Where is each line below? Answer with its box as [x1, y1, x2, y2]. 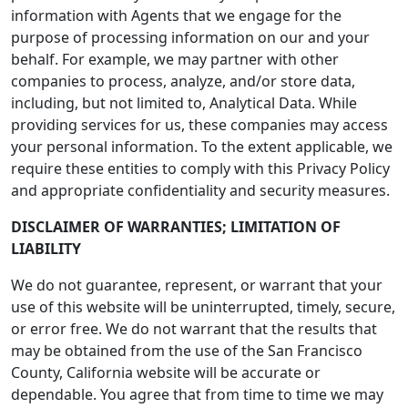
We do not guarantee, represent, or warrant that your [11, 275, 382, 295]
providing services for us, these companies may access [11, 115, 388, 135]
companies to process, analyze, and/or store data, [11, 71, 355, 91]
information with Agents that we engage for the [11, 5, 342, 25]
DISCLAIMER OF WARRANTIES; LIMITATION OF [11, 217, 341, 237]
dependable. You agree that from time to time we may [11, 384, 383, 404]
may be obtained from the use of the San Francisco [11, 341, 362, 361]
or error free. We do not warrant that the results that [11, 319, 377, 339]
